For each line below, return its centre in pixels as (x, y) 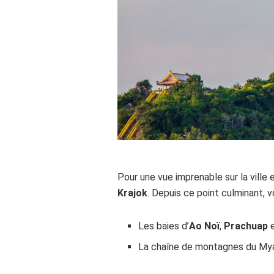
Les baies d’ (164, 226)
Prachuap (246, 226)
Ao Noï (205, 226)
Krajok (132, 193)
